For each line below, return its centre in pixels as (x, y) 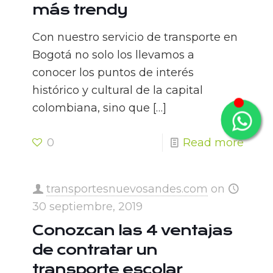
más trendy (80, 10)
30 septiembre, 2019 (87, 207)
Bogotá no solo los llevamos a (113, 55)
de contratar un (95, 250)
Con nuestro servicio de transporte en (135, 37)
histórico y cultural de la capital (118, 90)
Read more (213, 143)
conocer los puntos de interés (113, 73)
